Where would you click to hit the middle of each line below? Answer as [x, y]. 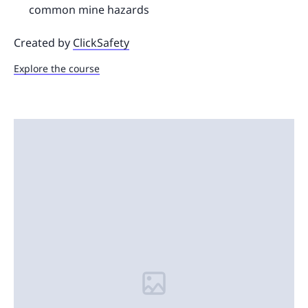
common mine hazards [89, 10]
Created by [43, 43]
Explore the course [57, 69]
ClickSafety [101, 43]
